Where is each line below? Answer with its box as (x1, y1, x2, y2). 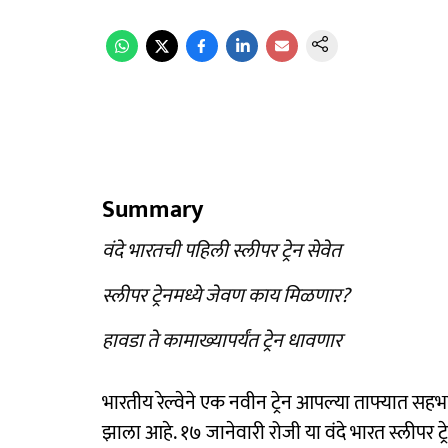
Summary (102, 190, 203, 230)
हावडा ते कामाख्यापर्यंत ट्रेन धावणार (102, 324, 342, 358)
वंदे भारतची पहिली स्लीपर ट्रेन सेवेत (102, 234, 341, 268)
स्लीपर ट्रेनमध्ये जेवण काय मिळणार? (102, 279, 350, 313)
